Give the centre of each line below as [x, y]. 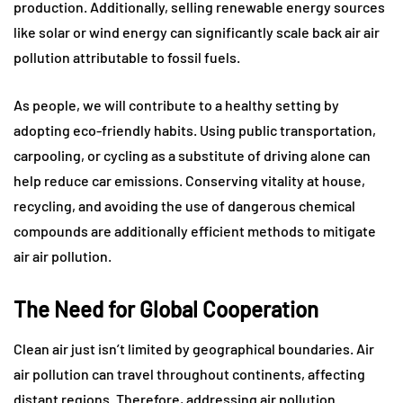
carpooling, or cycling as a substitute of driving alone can [192, 155]
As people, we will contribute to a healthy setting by [176, 105]
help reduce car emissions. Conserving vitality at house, [189, 180]
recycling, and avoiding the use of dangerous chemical [184, 206]
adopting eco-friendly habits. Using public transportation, [195, 130]
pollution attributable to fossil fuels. [127, 57]
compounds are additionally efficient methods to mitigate [195, 231]
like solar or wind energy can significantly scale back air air [197, 32]
